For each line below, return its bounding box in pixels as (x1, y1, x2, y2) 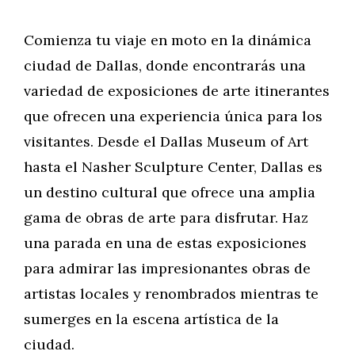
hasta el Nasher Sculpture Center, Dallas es (24, 158, 323, 176)
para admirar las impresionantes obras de (24, 259, 311, 277)
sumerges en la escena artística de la (24, 310, 279, 328)
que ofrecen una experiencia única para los (24, 107, 323, 125)
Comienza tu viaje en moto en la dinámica (24, 31, 311, 49)
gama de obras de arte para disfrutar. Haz (24, 208, 308, 227)
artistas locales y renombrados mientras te (24, 284, 319, 303)
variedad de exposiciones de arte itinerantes (24, 82, 330, 100)
